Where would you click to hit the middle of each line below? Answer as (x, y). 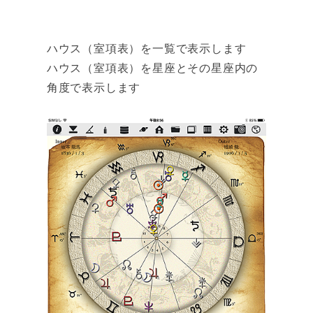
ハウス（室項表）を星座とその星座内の (152, 68)
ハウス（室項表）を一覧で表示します (146, 49)
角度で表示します (94, 88)
